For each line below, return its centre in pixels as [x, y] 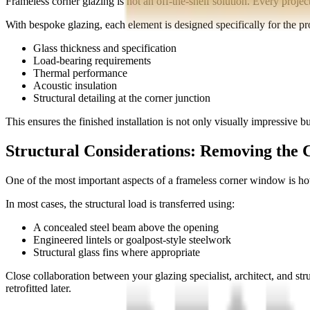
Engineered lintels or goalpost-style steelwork [132, 240]
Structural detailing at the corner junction [122, 98]
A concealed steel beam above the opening [126, 228]
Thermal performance [80, 73]
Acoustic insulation [75, 86]
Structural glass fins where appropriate [117, 253]
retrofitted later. [38, 289]
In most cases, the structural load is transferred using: [120, 204]
